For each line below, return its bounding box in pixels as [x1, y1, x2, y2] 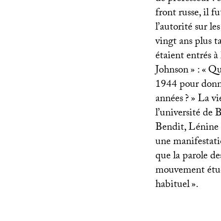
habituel [155, 176, 189, 194]
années [155, 90, 183, 109]
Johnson [155, 62, 188, 80]
